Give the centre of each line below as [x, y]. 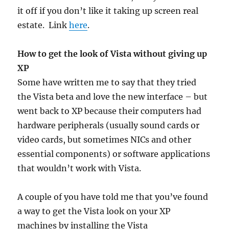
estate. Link [43, 25]
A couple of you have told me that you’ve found [113, 197]
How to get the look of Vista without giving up [112, 54]
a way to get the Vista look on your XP [94, 211]
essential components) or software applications [114, 154]
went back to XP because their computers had [110, 111]
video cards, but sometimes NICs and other [105, 140]
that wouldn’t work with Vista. [79, 168]
